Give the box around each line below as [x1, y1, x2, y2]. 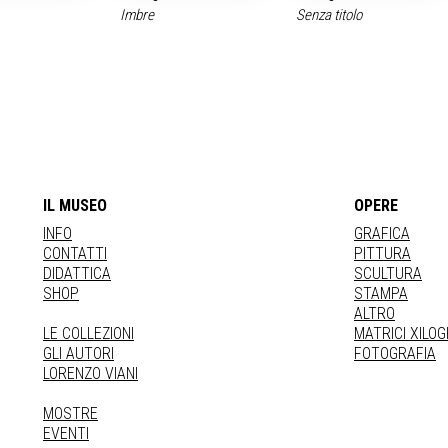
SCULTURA [354, 264, 422, 283]
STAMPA [354, 284, 408, 303]
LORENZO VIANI [43, 364, 138, 383]
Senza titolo [296, 5, 365, 24]
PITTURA [354, 244, 411, 263]
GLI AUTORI [43, 344, 114, 363]
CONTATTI [43, 244, 107, 263]
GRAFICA [354, 224, 410, 243]
